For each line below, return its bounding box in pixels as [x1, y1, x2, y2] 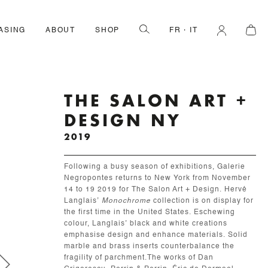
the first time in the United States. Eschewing [63, 209, 235, 216]
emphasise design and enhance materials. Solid [63, 232, 248, 239]
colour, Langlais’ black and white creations [63, 220, 227, 227]
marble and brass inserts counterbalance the [63, 243, 234, 250]
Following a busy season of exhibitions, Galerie [63, 163, 245, 170]
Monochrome [101, 197, 153, 205]
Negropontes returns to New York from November [63, 175, 251, 182]
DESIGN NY [63, 109, 181, 132]
